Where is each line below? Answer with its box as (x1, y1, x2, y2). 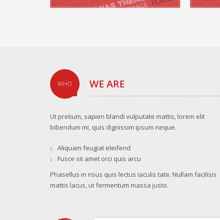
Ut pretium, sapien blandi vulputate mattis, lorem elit (50, 112, 205, 121)
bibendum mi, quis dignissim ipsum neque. (50, 123, 176, 132)
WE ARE (89, 77, 125, 91)
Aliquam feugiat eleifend (57, 143, 131, 153)
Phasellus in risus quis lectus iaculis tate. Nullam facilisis (50, 170, 217, 179)
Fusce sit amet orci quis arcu (57, 154, 141, 164)
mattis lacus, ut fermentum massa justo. (50, 181, 168, 190)
